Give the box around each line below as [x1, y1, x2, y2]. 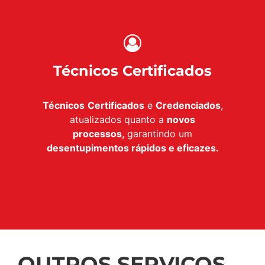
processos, [73, 128, 127, 140]
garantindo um [127, 128, 192, 140]
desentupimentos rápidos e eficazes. [46, 142, 219, 154]
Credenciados [155, 99, 221, 112]
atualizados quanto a [70, 114, 167, 126]
